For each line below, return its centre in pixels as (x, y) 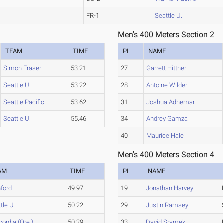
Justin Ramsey (167, 205)
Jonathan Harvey (170, 188)
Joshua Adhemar (171, 102)
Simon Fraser (23, 68)
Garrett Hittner (167, 68)
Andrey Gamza (167, 119)
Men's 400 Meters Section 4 (166, 155)
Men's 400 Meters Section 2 (166, 35)
